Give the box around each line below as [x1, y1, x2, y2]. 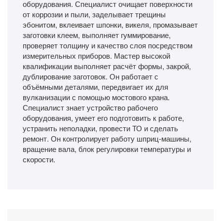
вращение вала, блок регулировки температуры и [23, 143, 191, 154]
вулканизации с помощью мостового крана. [23, 91, 170, 102]
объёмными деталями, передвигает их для [23, 81, 168, 92]
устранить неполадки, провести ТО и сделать [23, 122, 178, 133]
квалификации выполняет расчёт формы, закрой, [23, 60, 191, 71]
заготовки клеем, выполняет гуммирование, [23, 29, 171, 40]
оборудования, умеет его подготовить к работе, [23, 112, 184, 123]
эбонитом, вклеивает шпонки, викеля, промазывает [23, 19, 198, 30]
